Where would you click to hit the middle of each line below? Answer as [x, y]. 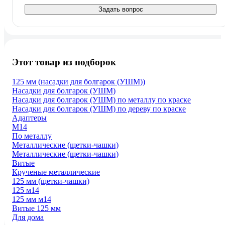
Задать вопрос [121, 10]
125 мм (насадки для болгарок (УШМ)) [79, 81]
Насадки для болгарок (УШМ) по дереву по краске [99, 108]
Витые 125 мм [36, 208]
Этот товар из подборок [64, 62]
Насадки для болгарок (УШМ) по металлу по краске [101, 99]
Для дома [28, 217]
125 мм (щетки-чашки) [51, 181]
